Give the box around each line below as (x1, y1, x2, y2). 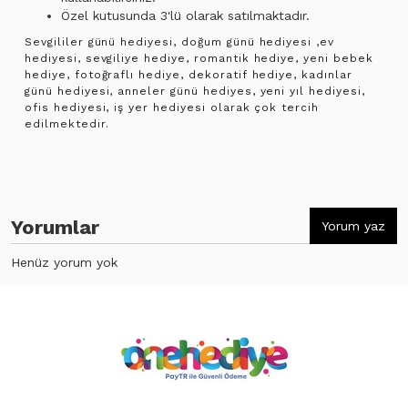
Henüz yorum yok (11, 254, 117, 270)
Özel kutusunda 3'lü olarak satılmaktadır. (61, 7, 310, 23)
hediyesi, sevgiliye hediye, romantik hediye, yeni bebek (25, 51, 373, 65)
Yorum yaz (321, 218, 385, 233)
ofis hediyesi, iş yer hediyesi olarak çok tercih (25, 100, 320, 114)
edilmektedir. (25, 117, 109, 130)
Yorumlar (11, 215, 99, 239)
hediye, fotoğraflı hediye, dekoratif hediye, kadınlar (25, 67, 352, 81)
